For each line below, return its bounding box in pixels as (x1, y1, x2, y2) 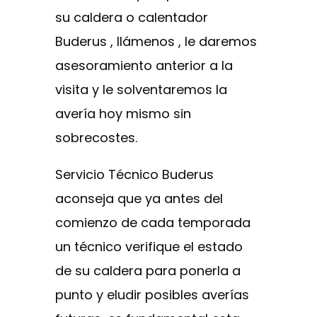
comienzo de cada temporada (55, 213, 250, 231)
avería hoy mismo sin (55, 104, 191, 122)
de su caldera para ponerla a (55, 261, 241, 279)
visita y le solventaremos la (55, 80, 227, 98)
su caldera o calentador (55, 8, 208, 26)
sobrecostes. (55, 128, 137, 146)
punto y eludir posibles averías (55, 285, 249, 304)
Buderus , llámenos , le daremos (55, 32, 257, 50)
